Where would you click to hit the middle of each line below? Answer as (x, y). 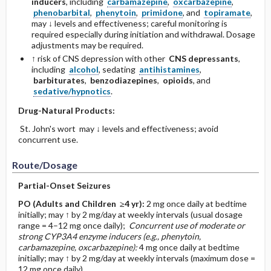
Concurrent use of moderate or (186, 225)
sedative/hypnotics (72, 91)
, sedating (119, 69)
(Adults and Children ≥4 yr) (87, 204)
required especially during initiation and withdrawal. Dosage (143, 34)
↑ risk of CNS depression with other (100, 58)
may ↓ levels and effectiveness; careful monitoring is (129, 23)
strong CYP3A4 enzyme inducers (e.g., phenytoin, (109, 236)
